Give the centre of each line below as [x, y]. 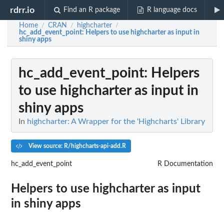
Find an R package [92, 10]
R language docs [172, 10]
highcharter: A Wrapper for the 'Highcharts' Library [116, 121]
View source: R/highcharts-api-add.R [76, 146]
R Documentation [185, 164]
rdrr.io [22, 10]
